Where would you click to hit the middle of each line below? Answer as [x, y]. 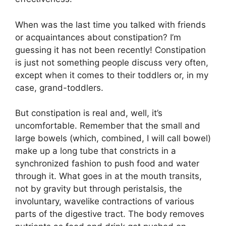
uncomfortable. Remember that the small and [108, 126]
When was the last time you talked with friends [110, 24]
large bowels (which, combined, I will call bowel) [113, 138]
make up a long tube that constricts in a [96, 151]
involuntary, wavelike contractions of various [105, 202]
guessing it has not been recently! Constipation [110, 50]
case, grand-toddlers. [59, 88]
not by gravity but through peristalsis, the [99, 189]
